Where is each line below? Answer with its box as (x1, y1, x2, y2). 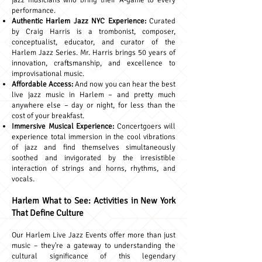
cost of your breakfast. (12, 111, 84, 120)
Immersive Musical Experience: (12, 122, 117, 131)
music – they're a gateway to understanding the (12, 241, 175, 250)
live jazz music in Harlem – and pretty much (12, 90, 175, 99)
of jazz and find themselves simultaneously (12, 143, 175, 152)
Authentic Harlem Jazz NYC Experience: (12, 16, 146, 26)
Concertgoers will (116, 122, 175, 131)
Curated (146, 16, 176, 26)
